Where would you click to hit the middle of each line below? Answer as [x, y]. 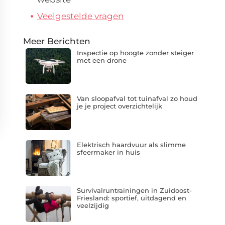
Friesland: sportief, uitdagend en [131, 198]
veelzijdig [93, 206]
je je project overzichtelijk [119, 106]
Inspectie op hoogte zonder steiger [135, 52]
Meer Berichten [57, 41]
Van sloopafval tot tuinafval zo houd [137, 99]
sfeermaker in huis [108, 152]
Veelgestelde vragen [80, 16]
